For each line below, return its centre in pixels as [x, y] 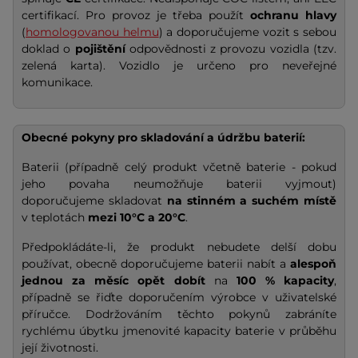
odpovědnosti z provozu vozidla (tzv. [233, 48]
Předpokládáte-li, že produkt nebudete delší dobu [179, 247]
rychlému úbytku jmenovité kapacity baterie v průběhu [179, 330]
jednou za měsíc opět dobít [113, 280]
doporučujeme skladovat [94, 200]
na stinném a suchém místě [252, 200]
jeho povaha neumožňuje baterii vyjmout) [179, 183]
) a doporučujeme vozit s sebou [248, 32]
